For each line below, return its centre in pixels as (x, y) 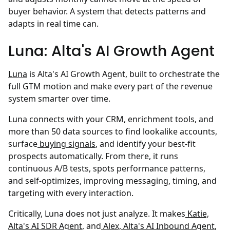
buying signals (66, 144)
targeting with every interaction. (71, 193)
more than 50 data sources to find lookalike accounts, (113, 132)
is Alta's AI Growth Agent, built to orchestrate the (123, 74)
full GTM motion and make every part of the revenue (110, 87)
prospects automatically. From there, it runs (93, 156)
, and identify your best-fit (146, 144)
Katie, (197, 214)
